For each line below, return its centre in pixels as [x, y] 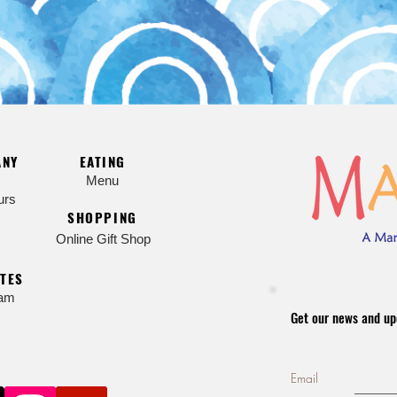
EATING [102, 161]
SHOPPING [102, 217]
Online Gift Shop [103, 239]
